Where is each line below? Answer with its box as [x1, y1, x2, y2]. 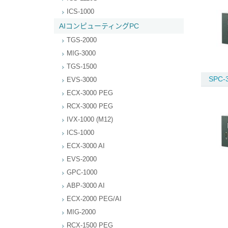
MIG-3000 [67, 49, 96, 57]
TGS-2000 [67, 36, 97, 44]
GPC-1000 [67, 168, 97, 176]
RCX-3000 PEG [67, 102, 113, 110]
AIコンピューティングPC [59, 22, 139, 30]
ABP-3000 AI [67, 182, 105, 189]
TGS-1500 [67, 63, 97, 70]
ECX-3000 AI [67, 142, 105, 150]
